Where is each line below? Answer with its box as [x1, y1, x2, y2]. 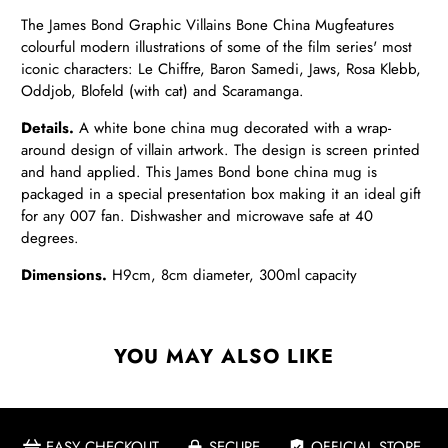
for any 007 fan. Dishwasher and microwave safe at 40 [21, 205, 374, 228]
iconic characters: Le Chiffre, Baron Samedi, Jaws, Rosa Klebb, [21, 58, 422, 81]
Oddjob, [21, 80, 82, 103]
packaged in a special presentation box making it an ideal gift [21, 183, 422, 206]
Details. [21, 117, 75, 140]
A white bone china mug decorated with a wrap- [74, 117, 392, 140]
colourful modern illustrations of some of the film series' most [21, 36, 413, 59]
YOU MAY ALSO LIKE [114, 342, 334, 372]
